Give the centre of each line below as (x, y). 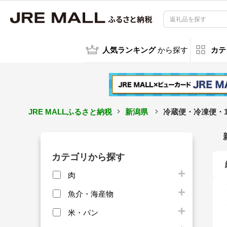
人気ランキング (129, 50)
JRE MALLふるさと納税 (70, 111)
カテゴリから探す (88, 157)
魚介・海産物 (91, 194)
